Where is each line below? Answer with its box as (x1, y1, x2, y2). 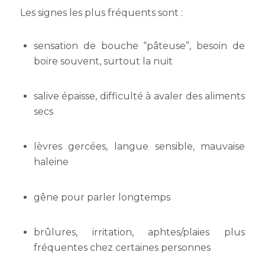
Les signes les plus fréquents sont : (20, 7, 183, 18)
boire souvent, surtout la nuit (33, 56, 173, 67)
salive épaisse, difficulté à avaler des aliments (33, 91, 245, 102)
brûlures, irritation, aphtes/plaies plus (33, 226, 245, 238)
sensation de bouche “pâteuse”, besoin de (33, 40, 245, 52)
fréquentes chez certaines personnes (33, 241, 211, 253)
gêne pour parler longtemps (33, 191, 170, 203)
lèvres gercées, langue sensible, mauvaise (33, 141, 245, 153)
